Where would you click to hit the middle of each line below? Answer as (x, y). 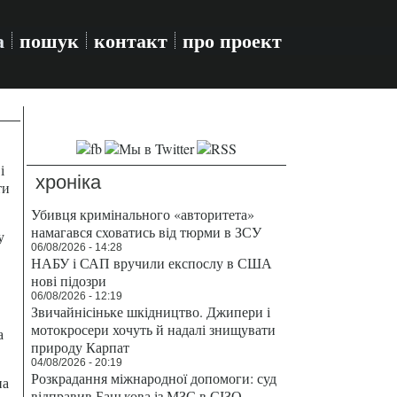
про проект (232, 40)
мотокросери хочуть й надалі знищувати (153, 329)
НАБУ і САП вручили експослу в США (152, 263)
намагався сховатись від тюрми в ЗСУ (146, 232)
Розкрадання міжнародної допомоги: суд (154, 378)
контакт (131, 40)
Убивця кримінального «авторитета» (143, 214)
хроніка (68, 182)
